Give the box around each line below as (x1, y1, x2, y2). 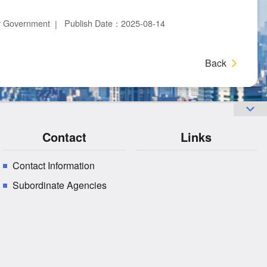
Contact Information (13, 159, 95, 173)
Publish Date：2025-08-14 (64, 17, 165, 30)
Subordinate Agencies (13, 178, 107, 193)
